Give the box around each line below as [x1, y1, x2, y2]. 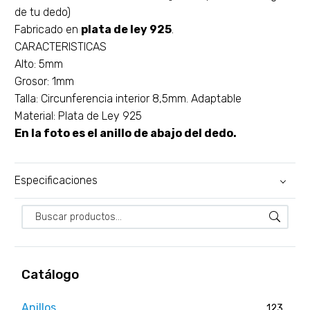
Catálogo [21, 266, 79, 282]
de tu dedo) [15, 5, 71, 19]
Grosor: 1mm [15, 74, 74, 88]
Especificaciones [15, 174, 98, 188]
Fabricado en [15, 22, 81, 36]
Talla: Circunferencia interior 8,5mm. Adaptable [15, 91, 241, 105]
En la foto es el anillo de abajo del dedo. [15, 126, 237, 140]
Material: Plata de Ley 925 [15, 109, 142, 122]
